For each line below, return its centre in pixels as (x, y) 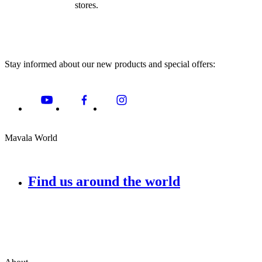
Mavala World (31, 138)
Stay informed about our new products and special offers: (110, 64)
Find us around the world (104, 182)
